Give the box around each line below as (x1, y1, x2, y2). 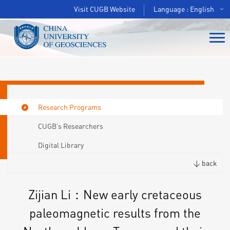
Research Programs (38, 103, 102, 111)
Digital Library (38, 141, 84, 149)
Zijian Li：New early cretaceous (28, 187, 202, 202)
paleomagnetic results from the (29, 205, 201, 220)
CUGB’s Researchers (38, 122, 104, 130)
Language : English (153, 5, 214, 13)
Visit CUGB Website (73, 5, 135, 13)
